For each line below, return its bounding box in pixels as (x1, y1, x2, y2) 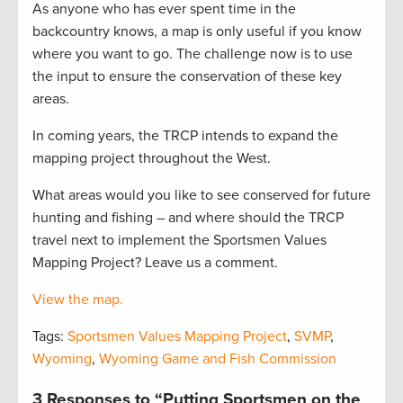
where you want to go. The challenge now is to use (32, 44, 353, 63)
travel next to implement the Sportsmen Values (32, 230, 327, 249)
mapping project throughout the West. (32, 148, 271, 167)
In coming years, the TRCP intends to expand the (32, 126, 338, 145)
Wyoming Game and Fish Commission (99, 349, 336, 368)
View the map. (32, 290, 123, 309)
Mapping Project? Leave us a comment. (32, 253, 278, 272)
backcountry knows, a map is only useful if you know (32, 22, 362, 40)
